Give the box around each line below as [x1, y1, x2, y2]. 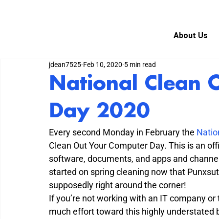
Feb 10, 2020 [83, 61, 122, 69]
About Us [174, 31, 208, 41]
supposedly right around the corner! [49, 179, 186, 190]
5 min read [124, 61, 156, 69]
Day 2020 [49, 101, 150, 122]
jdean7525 [49, 61, 81, 69]
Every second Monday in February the [49, 127, 197, 137]
